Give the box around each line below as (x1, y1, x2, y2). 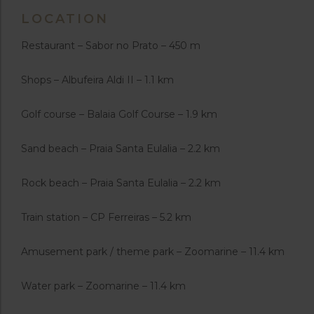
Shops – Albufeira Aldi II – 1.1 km (21, 74, 174, 87)
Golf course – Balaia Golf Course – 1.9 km (21, 108, 217, 121)
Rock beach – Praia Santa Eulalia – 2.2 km (21, 177, 221, 190)
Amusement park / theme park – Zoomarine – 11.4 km (21, 245, 285, 259)
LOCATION (21, 11, 109, 27)
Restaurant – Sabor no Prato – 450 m (21, 39, 200, 53)
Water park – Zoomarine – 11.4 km (21, 280, 186, 293)
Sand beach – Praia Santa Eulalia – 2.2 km (21, 142, 220, 156)
